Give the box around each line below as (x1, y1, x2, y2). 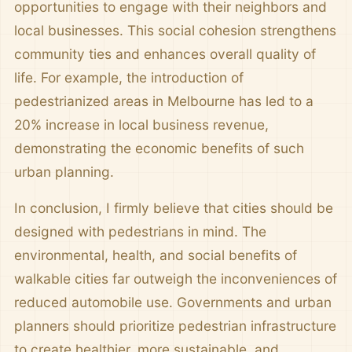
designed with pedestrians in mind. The (14, 223, 266, 240)
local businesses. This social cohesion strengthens (14, 22, 336, 38)
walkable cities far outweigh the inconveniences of (14, 270, 337, 287)
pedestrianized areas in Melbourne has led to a (14, 93, 313, 109)
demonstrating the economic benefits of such (14, 140, 304, 156)
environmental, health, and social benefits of (14, 247, 297, 263)
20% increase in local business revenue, (14, 116, 269, 133)
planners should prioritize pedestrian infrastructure (14, 317, 336, 334)
